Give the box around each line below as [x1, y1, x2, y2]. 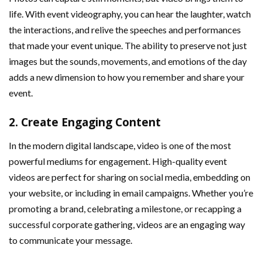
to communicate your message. [9, 235, 132, 246]
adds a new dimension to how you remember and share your [9, 71, 244, 83]
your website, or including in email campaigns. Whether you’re [9, 187, 253, 199]
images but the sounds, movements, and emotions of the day [9, 56, 247, 67]
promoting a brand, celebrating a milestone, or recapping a [9, 203, 242, 215]
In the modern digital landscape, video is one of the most [9, 140, 231, 151]
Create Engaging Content [21, 115, 161, 130]
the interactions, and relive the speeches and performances [9, 24, 241, 36]
